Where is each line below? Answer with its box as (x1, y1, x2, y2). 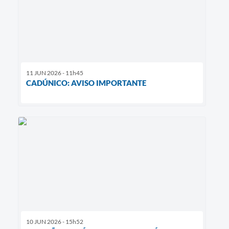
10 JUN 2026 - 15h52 (26, 217, 83, 225)
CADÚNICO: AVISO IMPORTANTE (26, 78, 146, 87)
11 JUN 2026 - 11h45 (26, 68, 83, 77)
